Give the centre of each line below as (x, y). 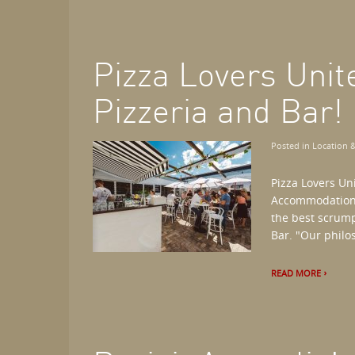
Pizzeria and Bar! (218, 111)
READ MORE (296, 273)
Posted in (292, 145)
